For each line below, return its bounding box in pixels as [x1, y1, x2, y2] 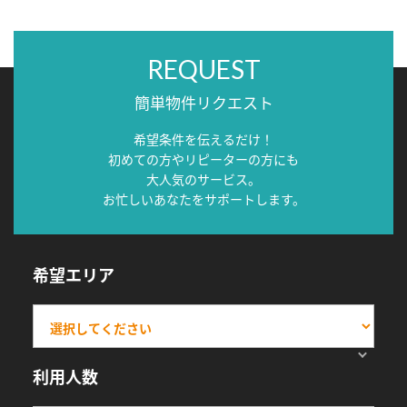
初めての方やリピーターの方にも [108, 150, 299, 169]
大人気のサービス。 [146, 170, 261, 189]
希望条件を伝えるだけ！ [134, 130, 273, 149]
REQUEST [146, 54, 261, 85]
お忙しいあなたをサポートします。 [102, 190, 305, 209]
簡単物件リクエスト [134, 91, 273, 114]
